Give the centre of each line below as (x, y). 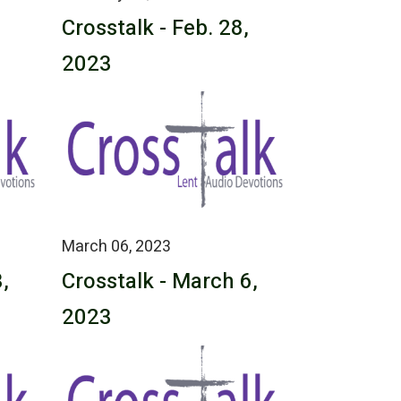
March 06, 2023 (116, 247)
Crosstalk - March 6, (159, 282)
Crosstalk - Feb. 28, (155, 28)
